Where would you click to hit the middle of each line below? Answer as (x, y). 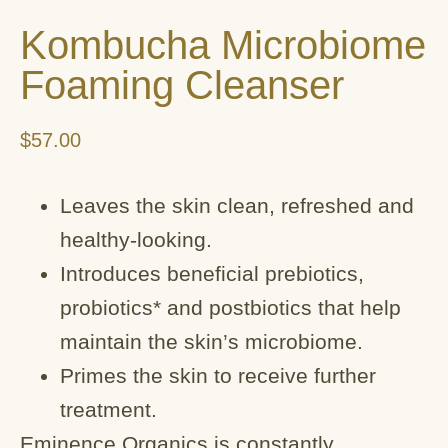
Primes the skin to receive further (218, 376)
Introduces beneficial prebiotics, (212, 274)
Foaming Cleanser (182, 85)
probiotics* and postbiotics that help (230, 308)
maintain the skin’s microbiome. (211, 342)
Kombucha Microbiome (223, 45)
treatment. (108, 410)
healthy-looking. (136, 240)
